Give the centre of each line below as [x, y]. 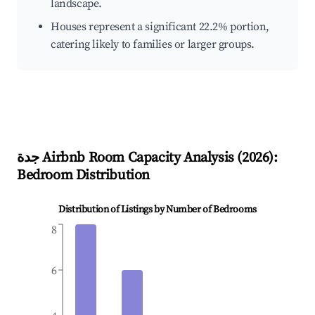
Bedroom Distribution [84, 176]
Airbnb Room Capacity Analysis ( [141, 158]
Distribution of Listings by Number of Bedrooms [157, 210]
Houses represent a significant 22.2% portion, [160, 27]
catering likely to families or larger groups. [153, 45]
